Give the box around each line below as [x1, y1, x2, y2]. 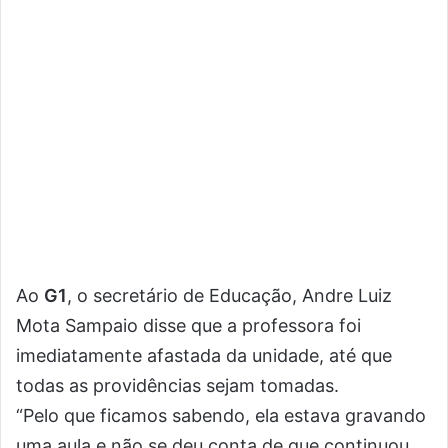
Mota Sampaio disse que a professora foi [16, 315, 361, 336]
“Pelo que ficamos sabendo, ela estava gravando [16, 405, 426, 426]
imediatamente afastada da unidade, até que [16, 345, 392, 366]
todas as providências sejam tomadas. [16, 375, 339, 396]
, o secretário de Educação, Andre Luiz [67, 285, 392, 306]
